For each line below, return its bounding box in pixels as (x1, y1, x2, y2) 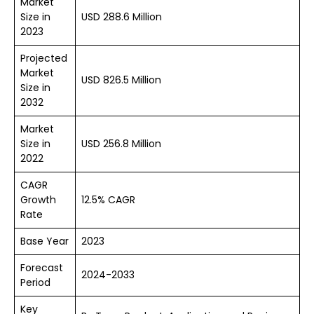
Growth (20, 192, 56, 207)
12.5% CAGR (81, 192, 135, 207)
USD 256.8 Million (81, 136, 161, 151)
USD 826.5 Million (81, 72, 161, 87)
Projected (20, 50, 67, 65)
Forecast (20, 260, 63, 275)
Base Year (20, 233, 69, 248)
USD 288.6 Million (81, 9, 162, 24)
